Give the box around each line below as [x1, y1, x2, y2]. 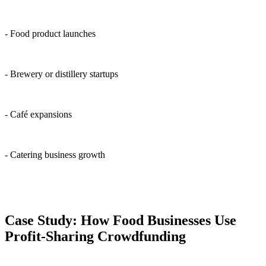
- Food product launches [5, 28, 96, 39]
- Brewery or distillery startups [5, 69, 118, 80]
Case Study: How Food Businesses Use [5, 213, 236, 229]
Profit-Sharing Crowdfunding [5, 229, 186, 245]
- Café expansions [5, 109, 72, 120]
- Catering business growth [5, 150, 105, 160]
